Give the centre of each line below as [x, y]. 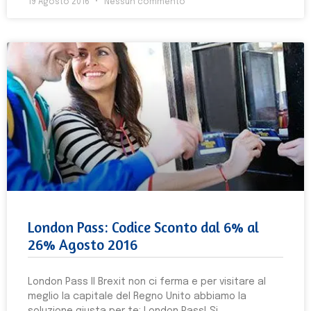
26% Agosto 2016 [83, 245]
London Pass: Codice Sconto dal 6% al [143, 227]
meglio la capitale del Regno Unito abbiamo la [137, 296]
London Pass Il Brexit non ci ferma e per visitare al [147, 282]
